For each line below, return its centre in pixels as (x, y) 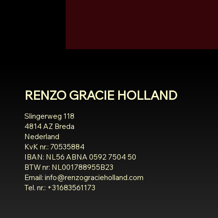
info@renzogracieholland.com (94, 178)
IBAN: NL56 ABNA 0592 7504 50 (80, 157)
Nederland (42, 137)
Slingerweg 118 (49, 116)
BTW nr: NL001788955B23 (69, 167)
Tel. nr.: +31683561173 (60, 188)
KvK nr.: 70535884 (54, 147)
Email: (34, 178)
